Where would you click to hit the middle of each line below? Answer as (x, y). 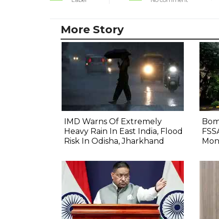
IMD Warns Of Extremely (113, 121)
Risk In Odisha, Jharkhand (114, 141)
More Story (92, 29)
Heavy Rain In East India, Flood (123, 131)
